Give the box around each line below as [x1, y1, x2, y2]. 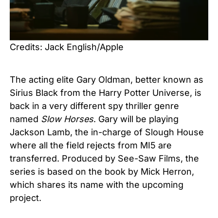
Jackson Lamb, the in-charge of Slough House [10, 127, 204, 137]
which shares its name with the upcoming [10, 179, 183, 190]
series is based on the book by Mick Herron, [10, 166, 194, 177]
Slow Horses [41, 113, 93, 124]
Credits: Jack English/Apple [10, 41, 124, 52]
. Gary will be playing [93, 113, 179, 124]
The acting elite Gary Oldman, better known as [10, 74, 203, 85]
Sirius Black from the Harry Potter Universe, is [10, 87, 201, 98]
